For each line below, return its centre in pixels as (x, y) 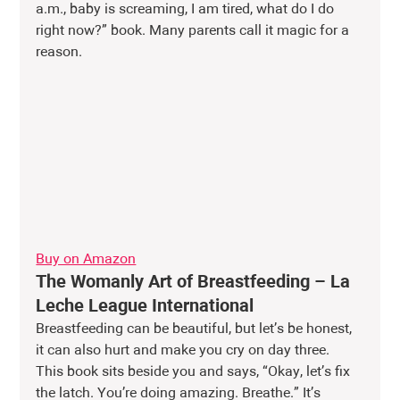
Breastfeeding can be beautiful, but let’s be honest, (196, 329)
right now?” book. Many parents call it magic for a (195, 31)
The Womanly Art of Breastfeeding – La (196, 282)
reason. (59, 52)
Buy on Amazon (86, 259)
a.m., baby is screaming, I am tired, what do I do (187, 9)
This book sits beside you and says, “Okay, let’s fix (195, 372)
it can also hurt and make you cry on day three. (185, 350)
